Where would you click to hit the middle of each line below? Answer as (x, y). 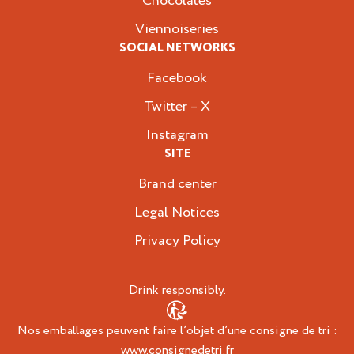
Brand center (177, 184)
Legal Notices (177, 213)
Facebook (177, 78)
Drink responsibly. (177, 290)
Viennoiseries (177, 29)
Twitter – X (177, 107)
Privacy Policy (177, 241)
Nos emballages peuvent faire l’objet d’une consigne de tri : (177, 331)
